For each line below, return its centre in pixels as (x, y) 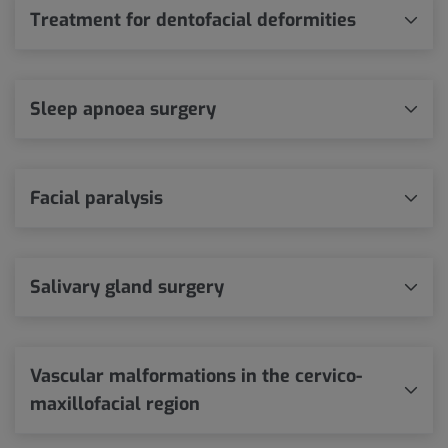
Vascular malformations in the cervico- (196, 375)
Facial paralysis (96, 197)
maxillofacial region (115, 403)
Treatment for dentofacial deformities (193, 19)
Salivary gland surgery (127, 286)
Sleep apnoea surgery (123, 108)
